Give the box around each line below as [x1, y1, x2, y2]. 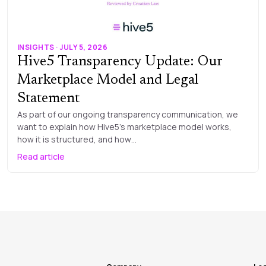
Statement [17, 91, 80, 106]
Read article [17, 150, 65, 162]
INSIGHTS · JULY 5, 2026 [17, 42, 108, 52]
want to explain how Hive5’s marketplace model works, [17, 121, 232, 132]
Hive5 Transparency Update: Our [17, 54, 222, 69]
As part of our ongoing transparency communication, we [17, 108, 238, 120]
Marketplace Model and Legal [17, 72, 198, 87]
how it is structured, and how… [17, 133, 137, 145]
